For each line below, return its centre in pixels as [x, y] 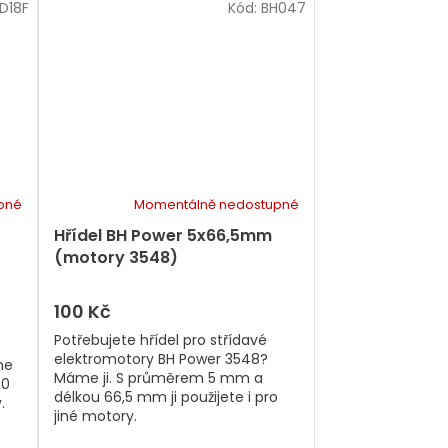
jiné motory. [95, 415]
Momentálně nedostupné [216, 204]
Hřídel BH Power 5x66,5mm [163, 235]
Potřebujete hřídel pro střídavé [160, 339]
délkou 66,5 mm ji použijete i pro [166, 396]
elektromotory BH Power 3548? [161, 358]
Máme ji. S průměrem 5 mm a [158, 377]
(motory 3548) [116, 257]
